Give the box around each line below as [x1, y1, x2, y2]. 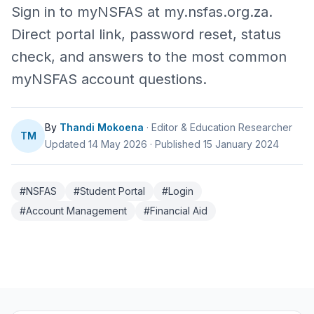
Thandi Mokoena [60, 121, 144, 133]
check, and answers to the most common [11, 48, 287, 65]
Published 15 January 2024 [155, 138, 279, 150]
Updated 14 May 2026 [45, 138, 147, 150]
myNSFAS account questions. [11, 71, 207, 88]
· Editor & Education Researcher [146, 121, 292, 133]
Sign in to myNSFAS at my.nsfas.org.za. [11, 4, 273, 20]
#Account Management [20, 205, 127, 217]
